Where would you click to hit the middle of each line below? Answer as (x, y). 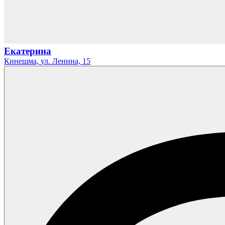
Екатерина (28, 51)
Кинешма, (22, 61)
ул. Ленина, (61, 61)
